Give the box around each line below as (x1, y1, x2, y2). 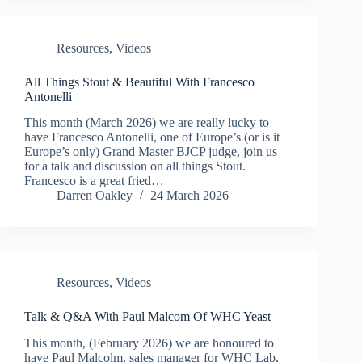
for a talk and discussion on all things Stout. (24, 159, 246, 174)
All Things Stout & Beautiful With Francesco (24, 74, 255, 89)
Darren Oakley (57, 188, 133, 203)
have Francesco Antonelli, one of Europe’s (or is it (24, 130, 280, 145)
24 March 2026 (150, 188, 229, 203)
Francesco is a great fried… (24, 174, 164, 188)
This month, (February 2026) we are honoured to (24, 336, 274, 351)
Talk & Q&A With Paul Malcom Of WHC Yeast (24, 309, 271, 324)
